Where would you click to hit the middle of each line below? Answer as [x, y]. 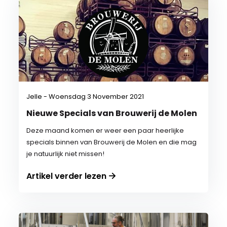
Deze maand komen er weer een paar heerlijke [105, 130]
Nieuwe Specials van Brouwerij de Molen [112, 113]
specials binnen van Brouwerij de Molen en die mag [112, 142]
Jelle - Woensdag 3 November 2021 [85, 97]
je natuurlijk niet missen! [66, 154]
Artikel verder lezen [67, 176]
